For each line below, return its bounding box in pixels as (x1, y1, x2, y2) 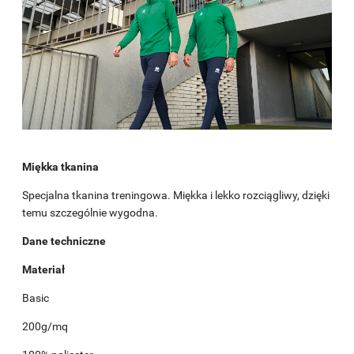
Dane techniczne (22, 235, 106, 248)
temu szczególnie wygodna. (22, 206, 158, 220)
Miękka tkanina (22, 160, 99, 174)
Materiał (22, 263, 65, 277)
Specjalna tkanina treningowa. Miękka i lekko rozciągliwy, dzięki (22, 189, 330, 202)
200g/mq (22, 320, 68, 333)
